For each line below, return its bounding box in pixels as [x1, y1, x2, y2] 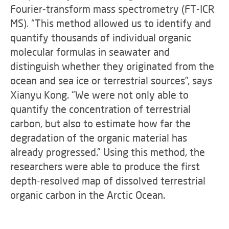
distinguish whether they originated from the [10, 60, 214, 72]
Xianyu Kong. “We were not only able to [10, 88, 189, 101]
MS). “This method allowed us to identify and [10, 17, 211, 29]
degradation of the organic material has [10, 131, 187, 144]
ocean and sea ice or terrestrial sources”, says [10, 74, 212, 86]
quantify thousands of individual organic [10, 31, 191, 43]
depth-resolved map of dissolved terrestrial [10, 174, 205, 187]
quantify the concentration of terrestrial [10, 103, 191, 115]
